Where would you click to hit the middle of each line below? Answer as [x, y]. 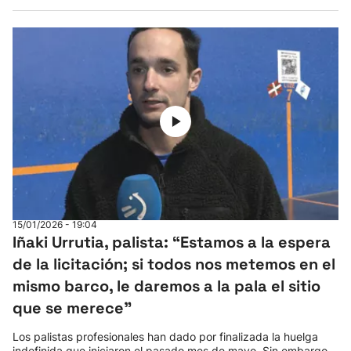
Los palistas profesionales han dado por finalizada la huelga [165, 337]
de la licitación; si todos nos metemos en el [174, 264]
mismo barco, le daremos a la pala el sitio [166, 286]
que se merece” [72, 308]
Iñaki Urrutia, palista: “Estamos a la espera [172, 242]
